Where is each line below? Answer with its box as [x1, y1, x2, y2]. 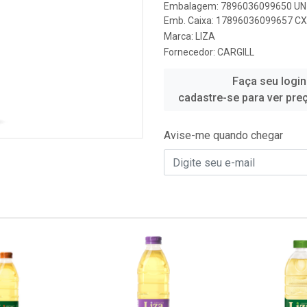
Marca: [164, 31, 195, 42]
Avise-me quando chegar [164, 129, 283, 142]
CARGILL [217, 47, 254, 58]
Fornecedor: [164, 47, 217, 58]
